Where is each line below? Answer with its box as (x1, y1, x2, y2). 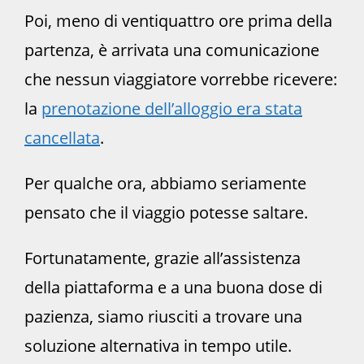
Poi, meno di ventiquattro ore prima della (24, 9, 332, 32)
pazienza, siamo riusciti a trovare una (24, 305, 302, 327)
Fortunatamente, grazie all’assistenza (24, 246, 301, 269)
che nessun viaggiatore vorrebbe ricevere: (24, 67, 337, 90)
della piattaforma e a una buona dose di (24, 275, 323, 298)
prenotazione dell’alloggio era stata (41, 97, 302, 119)
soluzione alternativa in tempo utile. (24, 334, 292, 357)
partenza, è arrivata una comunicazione (24, 38, 319, 61)
